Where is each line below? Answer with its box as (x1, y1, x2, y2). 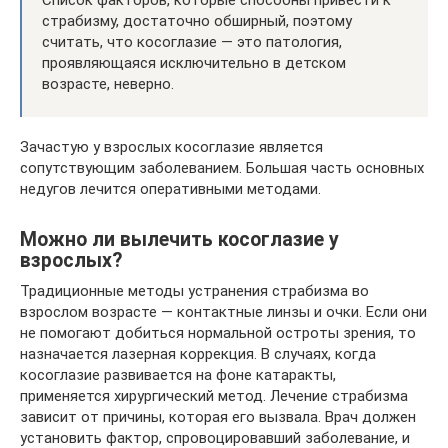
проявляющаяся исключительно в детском (42, 53, 346, 72)
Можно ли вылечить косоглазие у (20, 228, 339, 251)
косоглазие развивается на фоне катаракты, (20, 365, 336, 384)
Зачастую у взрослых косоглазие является (20, 137, 323, 156)
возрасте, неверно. (42, 74, 174, 93)
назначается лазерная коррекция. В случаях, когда (20, 344, 376, 363)
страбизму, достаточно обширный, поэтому (42, 11, 352, 30)
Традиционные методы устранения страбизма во (20, 281, 369, 300)
